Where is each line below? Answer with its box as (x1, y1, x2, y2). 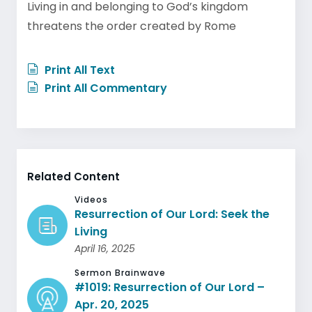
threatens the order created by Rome (27, 17, 236, 34)
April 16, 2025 (75, 241, 136, 256)
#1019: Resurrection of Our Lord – (75, 279, 265, 295)
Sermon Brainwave (75, 266, 166, 279)
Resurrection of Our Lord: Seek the (75, 205, 270, 222)
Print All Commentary (42, 79, 167, 96)
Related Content (27, 169, 120, 184)
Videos (75, 193, 109, 205)
